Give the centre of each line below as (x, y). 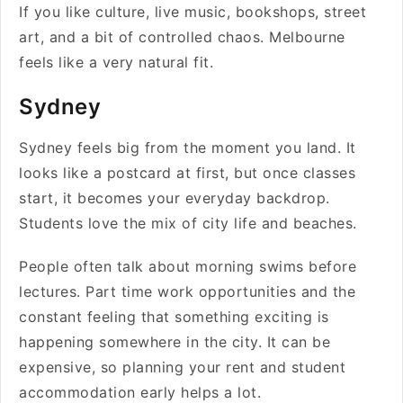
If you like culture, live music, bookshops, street (193, 12)
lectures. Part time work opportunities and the (187, 291)
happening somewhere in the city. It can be (175, 342)
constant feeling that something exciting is (174, 317)
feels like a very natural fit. (119, 62)
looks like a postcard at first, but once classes (187, 173)
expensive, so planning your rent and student (182, 367)
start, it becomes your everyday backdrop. (175, 198)
